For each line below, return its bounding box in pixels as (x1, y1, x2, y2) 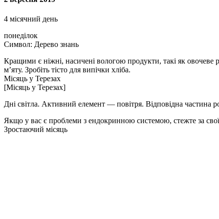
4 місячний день (4, 14, 58, 23)
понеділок (4, 31, 38, 40)
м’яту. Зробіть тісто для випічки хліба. (4, 65, 131, 74)
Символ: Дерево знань (4, 40, 79, 48)
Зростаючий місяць (4, 125, 67, 133)
